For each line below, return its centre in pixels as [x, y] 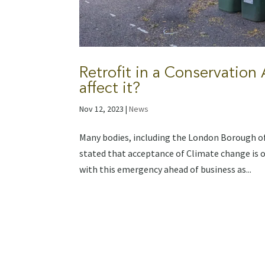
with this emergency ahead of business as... [166, 169]
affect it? [110, 87]
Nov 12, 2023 [102, 109]
